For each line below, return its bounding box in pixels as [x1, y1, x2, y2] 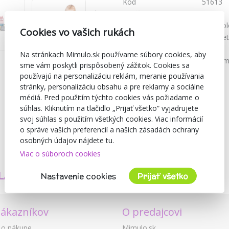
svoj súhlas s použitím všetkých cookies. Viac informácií [20, 113, 203, 124]
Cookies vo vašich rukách [20, 25, 134, 39]
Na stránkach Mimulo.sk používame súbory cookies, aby [20, 49, 206, 59]
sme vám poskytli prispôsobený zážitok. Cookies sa [20, 60, 190, 70]
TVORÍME [19, 156, 64, 170]
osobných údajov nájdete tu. [20, 135, 114, 145]
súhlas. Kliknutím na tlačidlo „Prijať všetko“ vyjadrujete [20, 103, 198, 113]
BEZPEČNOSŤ [156, 156, 219, 170]
